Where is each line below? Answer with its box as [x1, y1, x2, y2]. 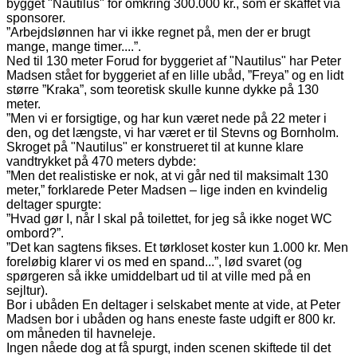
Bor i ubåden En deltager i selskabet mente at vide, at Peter [6, 297, 340, 312]
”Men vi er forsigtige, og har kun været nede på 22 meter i [6, 111, 327, 125]
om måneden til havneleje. [6, 326, 155, 340]
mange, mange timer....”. [6, 39, 141, 53]
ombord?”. [6, 226, 64, 240]
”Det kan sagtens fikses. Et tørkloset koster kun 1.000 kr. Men [6, 240, 348, 254]
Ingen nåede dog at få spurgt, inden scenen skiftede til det [6, 340, 331, 355]
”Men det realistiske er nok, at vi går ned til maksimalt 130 [6, 168, 328, 182]
